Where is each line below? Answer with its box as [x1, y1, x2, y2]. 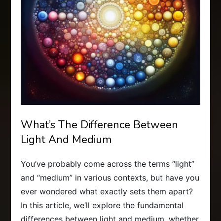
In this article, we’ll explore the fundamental [21, 200, 184, 211]
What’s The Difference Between [21, 117, 179, 133]
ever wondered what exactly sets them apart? [21, 186, 193, 197]
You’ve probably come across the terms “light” [21, 159, 195, 169]
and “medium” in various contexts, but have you [21, 173, 200, 183]
